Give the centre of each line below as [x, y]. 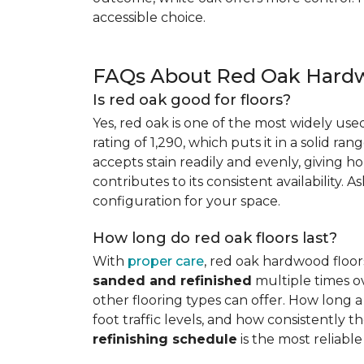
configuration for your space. [186, 201]
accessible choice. [149, 17]
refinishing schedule [165, 339]
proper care [166, 261]
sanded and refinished [172, 281]
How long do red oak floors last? [215, 238]
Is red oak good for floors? [192, 100]
